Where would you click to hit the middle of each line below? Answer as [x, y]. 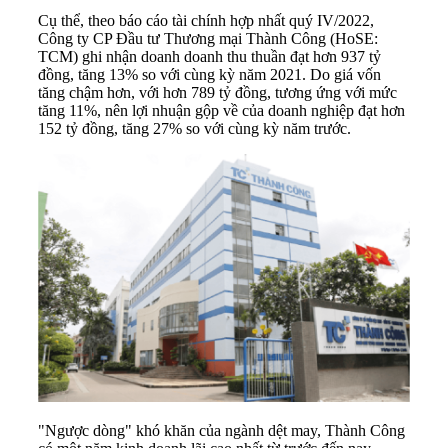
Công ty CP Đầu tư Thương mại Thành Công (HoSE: [208, 38]
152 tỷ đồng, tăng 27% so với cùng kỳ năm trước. [194, 128]
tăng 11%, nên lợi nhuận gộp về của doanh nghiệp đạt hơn [221, 110]
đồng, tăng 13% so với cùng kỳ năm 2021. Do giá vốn [209, 74]
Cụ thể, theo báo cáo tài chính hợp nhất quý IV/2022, [206, 20]
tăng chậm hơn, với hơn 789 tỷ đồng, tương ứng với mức [217, 92]
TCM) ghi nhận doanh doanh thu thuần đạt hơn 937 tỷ [209, 56]
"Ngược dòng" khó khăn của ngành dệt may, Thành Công [221, 430]
